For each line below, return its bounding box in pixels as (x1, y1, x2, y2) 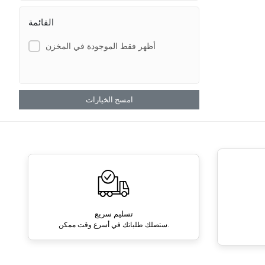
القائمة (28, 15, 54, 28)
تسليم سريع (94, 208, 133, 219)
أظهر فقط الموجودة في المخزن (45, 40, 156, 52)
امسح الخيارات (85, 94, 133, 105)
